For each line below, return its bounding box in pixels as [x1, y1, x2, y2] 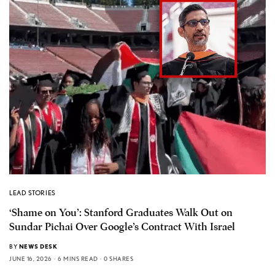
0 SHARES [104, 254, 133, 262]
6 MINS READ [58, 254, 98, 262]
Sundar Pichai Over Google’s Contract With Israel [9, 220, 235, 233]
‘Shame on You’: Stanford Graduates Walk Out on [9, 206, 233, 219]
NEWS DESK [18, 242, 57, 250]
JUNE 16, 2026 [9, 254, 52, 262]
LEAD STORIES [9, 188, 56, 197]
